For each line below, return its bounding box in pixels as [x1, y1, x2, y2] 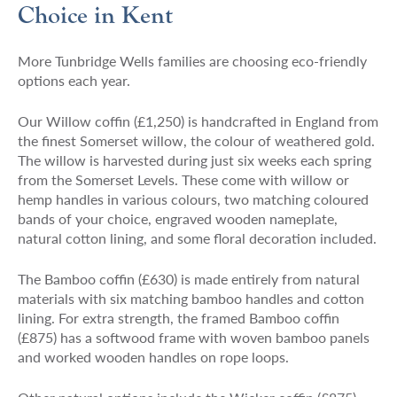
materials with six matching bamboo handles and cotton [17, 287, 364, 308]
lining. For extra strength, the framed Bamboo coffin [17, 307, 339, 328]
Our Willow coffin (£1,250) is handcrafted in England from [17, 110, 378, 131]
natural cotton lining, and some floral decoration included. [17, 227, 377, 248]
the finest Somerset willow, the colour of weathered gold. [17, 129, 375, 151]
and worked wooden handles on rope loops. [17, 346, 289, 367]
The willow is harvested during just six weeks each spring [17, 149, 371, 170]
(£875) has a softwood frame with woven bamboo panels [17, 326, 370, 347]
